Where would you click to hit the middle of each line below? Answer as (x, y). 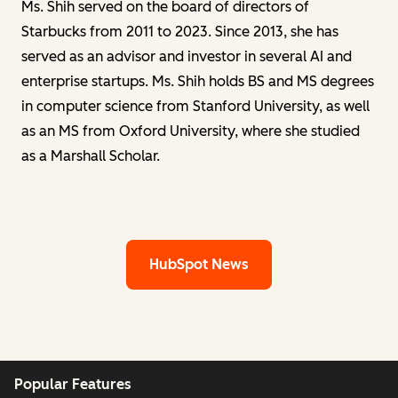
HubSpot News (199, 264)
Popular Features (73, 384)
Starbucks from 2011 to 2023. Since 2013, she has (180, 31)
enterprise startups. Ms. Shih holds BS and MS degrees (198, 81)
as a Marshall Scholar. (91, 155)
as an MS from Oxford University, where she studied (191, 131)
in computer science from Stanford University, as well (195, 106)
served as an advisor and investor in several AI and (187, 56)
